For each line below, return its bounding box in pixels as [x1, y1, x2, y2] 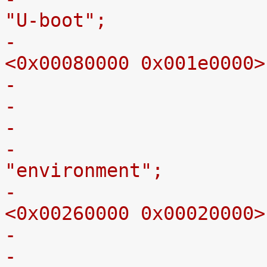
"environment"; [5, 160, 163, 181]
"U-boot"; [5, 10, 107, 31]
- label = [5, 138, 16, 160]
